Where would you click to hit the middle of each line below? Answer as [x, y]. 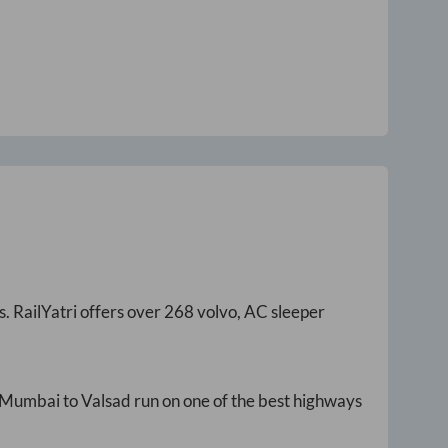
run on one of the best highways [246, 401]
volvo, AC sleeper [259, 312]
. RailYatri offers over [85, 312]
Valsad [106, 401]
